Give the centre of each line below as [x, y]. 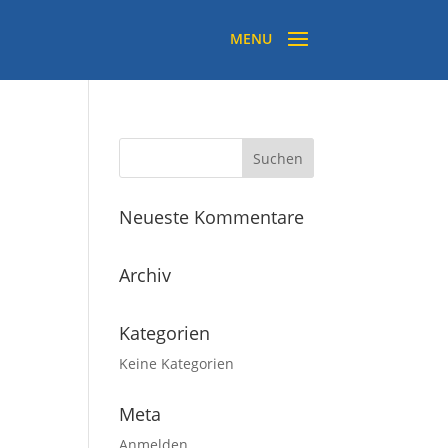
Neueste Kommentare [212, 217]
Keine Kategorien [177, 363]
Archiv [145, 275]
